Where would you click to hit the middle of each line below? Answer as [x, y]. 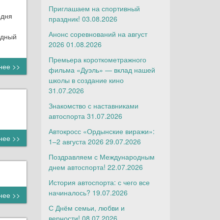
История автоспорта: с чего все [99, 182]
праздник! [64, 19]
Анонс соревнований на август [98, 34]
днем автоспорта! [77, 167]
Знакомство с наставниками [93, 106]
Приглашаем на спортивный [94, 8]
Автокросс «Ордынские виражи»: [101, 131]
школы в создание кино [86, 80]
